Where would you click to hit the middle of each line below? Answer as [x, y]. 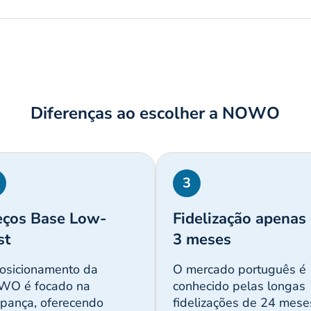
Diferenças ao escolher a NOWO [155, 114]
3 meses [202, 240]
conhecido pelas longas [239, 286]
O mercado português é [239, 270]
